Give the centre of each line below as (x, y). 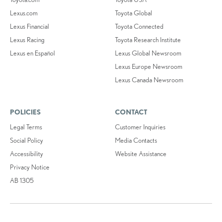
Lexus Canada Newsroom (149, 80)
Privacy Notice (30, 167)
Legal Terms (26, 127)
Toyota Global (134, 13)
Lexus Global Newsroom (148, 53)
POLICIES (25, 112)
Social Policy (27, 140)
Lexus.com (24, 13)
